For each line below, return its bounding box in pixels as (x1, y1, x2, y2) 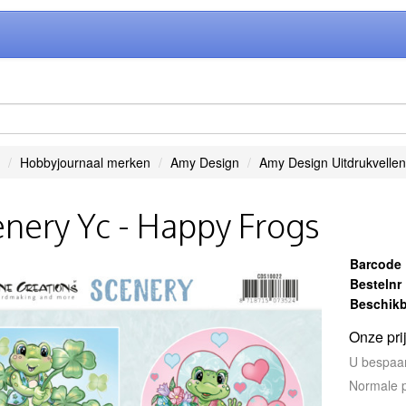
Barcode (350, 255, 402, 273)
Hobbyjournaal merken (19, 153, 150, 171)
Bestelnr (350, 275, 402, 293)
